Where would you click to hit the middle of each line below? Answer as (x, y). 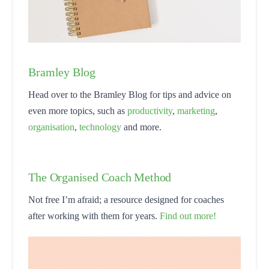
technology (101, 127)
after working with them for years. (94, 216)
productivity (150, 111)
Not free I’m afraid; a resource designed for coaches (126, 200)
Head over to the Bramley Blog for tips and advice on (130, 95)
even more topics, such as (78, 111)
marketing (196, 111)
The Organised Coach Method (100, 177)
